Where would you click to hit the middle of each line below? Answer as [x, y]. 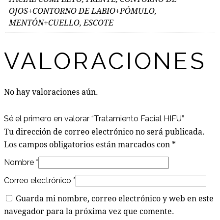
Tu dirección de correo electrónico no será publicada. [104, 131]
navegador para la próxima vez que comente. [89, 211]
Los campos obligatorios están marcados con [88, 144]
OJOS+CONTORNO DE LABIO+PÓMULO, [83, 10]
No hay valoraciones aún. [51, 91]
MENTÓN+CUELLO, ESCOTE [61, 22]
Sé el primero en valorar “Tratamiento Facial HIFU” [94, 118]
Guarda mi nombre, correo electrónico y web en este [115, 198]
